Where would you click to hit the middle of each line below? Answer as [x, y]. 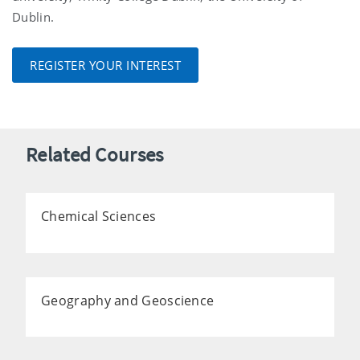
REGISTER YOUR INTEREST [105, 65]
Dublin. [33, 17]
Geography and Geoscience [128, 300]
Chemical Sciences [99, 217]
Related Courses [95, 155]
